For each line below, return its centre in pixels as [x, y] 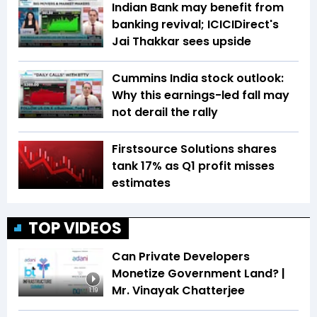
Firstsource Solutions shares [194, 149]
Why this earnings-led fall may [201, 96]
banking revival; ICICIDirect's [195, 25]
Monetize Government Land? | [198, 274]
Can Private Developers [181, 257]
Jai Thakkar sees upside [181, 42]
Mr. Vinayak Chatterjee [178, 291]
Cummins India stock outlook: [198, 79]
